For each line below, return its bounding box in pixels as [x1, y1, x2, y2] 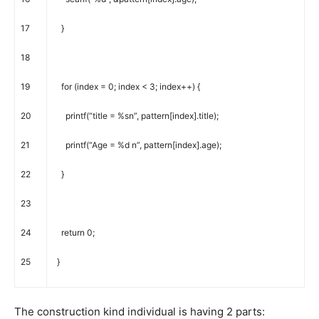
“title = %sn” [89, 110, 137, 122]
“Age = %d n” [89, 140, 140, 151]
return [61, 227, 85, 239]
